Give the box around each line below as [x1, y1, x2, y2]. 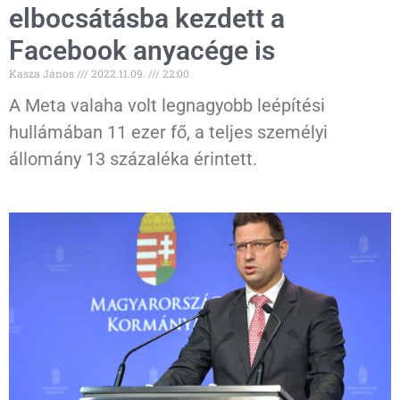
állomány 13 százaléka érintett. [9, 148, 257, 171]
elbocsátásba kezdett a [9, 3, 285, 35]
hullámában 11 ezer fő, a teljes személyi [9, 121, 328, 144]
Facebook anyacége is [9, 35, 275, 67]
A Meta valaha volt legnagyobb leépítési [9, 95, 325, 117]
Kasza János [9, 66, 77, 81]
